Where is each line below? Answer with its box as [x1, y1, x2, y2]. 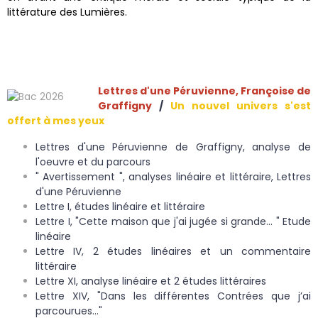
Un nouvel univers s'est [170, 99, 311, 114]
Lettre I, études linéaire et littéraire [35, 199, 208, 214]
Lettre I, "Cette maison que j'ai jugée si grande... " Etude [35, 214, 311, 229]
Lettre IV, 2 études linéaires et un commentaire [35, 244, 311, 259]
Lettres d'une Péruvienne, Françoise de [98, 84, 311, 99]
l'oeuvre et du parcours [35, 155, 150, 170]
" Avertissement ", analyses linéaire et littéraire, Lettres [35, 170, 311, 185]
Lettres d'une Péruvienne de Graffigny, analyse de [35, 140, 311, 155]
